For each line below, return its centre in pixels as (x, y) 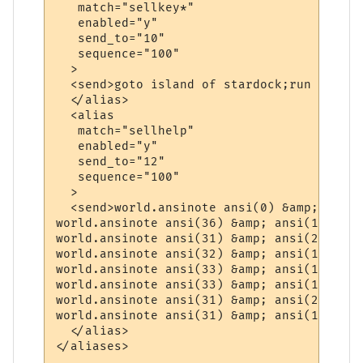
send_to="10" (111, 39)
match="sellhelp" (126, 131)
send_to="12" (111, 162)
